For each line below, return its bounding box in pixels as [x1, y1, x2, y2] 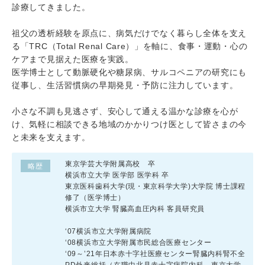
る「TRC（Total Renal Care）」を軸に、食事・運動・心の [12, 41, 248, 51]
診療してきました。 [12, 2, 91, 12]
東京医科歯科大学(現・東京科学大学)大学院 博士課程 [65, 182, 246, 190]
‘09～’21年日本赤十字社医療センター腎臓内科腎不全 [65, 249, 245, 258]
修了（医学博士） [65, 193, 125, 202]
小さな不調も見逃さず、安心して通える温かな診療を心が [12, 106, 238, 116]
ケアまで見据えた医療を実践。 [12, 54, 134, 64]
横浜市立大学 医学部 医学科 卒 [65, 170, 170, 179]
